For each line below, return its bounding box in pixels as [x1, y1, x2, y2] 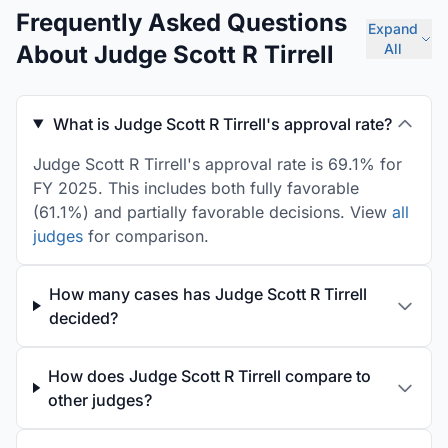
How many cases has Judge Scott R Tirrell [48, 284, 367, 304]
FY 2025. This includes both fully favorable [33, 178, 359, 198]
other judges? [47, 390, 152, 410]
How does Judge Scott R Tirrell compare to [47, 366, 371, 386]
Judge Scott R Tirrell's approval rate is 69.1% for [33, 154, 402, 174]
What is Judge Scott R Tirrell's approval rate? [52, 114, 392, 134]
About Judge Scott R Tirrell [16, 40, 334, 69]
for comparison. [83, 226, 209, 246]
